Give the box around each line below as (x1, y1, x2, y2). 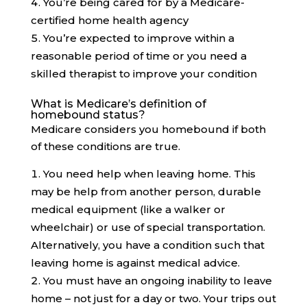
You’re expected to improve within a (42, 32, 234, 45)
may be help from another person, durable (30, 185, 261, 199)
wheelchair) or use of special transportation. (30, 221, 265, 234)
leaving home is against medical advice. (30, 256, 240, 270)
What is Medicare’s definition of (30, 97, 206, 111)
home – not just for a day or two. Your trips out (30, 292, 276, 306)
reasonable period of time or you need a (30, 49, 247, 63)
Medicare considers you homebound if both (30, 123, 266, 136)
